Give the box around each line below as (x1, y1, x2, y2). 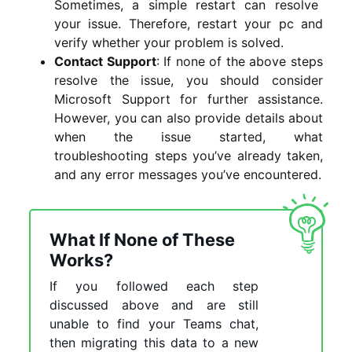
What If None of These (49, 229, 235, 250)
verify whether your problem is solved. (54, 34, 284, 50)
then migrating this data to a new (49, 334, 258, 350)
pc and (278, 15, 324, 31)
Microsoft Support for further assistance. (54, 90, 323, 107)
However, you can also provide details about (54, 109, 323, 126)
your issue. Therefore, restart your (54, 15, 279, 31)
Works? (49, 249, 113, 270)
